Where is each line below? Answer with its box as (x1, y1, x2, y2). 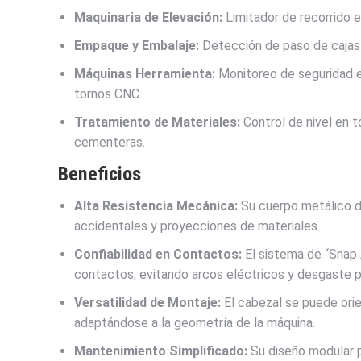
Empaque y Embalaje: (74, 38, 199, 54)
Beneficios (58, 163, 141, 186)
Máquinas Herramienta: (74, 66, 215, 82)
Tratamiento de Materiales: (74, 114, 240, 131)
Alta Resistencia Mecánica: (74, 198, 238, 214)
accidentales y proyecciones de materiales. (74, 218, 320, 234)
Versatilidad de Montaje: (74, 295, 221, 311)
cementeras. (74, 135, 145, 151)
